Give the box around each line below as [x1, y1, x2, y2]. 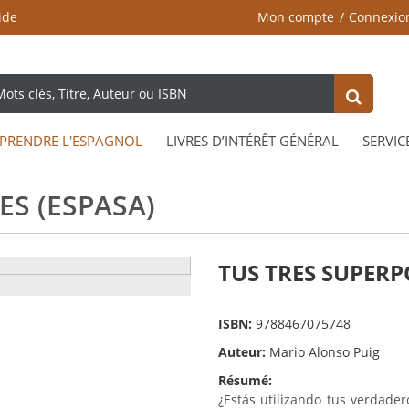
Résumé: [218, 372, 272, 390]
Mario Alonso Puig [269, 343, 380, 362]
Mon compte [257, 8, 334, 26]
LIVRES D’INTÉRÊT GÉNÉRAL [166, 131, 339, 151]
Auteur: [218, 343, 269, 362]
